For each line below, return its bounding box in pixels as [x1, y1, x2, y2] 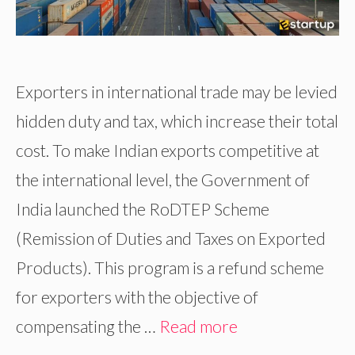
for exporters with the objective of [16, 287, 258, 307]
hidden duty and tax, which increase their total [16, 111, 338, 132]
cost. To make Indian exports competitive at [16, 140, 319, 161]
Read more [159, 316, 238, 337]
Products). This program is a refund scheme [16, 258, 324, 278]
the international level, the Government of [16, 170, 310, 190]
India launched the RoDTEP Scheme [16, 199, 269, 219]
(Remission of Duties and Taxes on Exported [16, 228, 326, 249]
